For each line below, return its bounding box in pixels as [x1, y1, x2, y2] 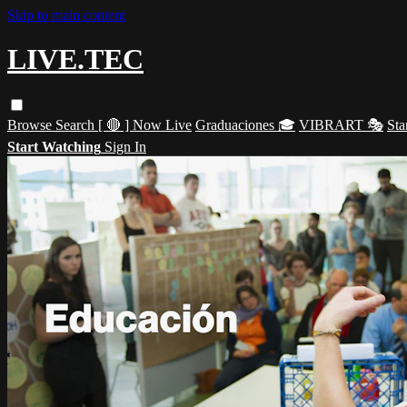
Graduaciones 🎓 [195, 116, 295, 133]
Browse [7, 116, 55, 133]
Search [55, 116, 98, 133]
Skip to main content [7, 7, 125, 23]
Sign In [104, 138, 146, 154]
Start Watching [7, 138, 101, 154]
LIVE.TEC [7, 43, 144, 76]
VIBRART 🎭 [299, 116, 383, 133]
